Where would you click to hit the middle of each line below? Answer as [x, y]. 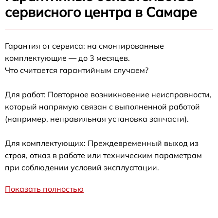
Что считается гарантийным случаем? [77, 70]
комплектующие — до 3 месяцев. [67, 58]
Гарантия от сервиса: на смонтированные [84, 45]
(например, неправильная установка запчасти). [97, 118]
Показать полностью [44, 189]
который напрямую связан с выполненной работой [102, 106]
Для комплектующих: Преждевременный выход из [102, 143]
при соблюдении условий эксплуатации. [82, 167]
